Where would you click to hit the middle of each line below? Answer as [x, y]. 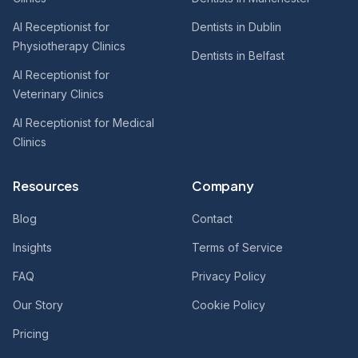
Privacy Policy [229, 276]
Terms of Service [237, 247]
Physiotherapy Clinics [69, 46]
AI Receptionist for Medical [84, 123]
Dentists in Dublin [237, 27]
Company [223, 186]
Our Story [38, 305]
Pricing [31, 334]
